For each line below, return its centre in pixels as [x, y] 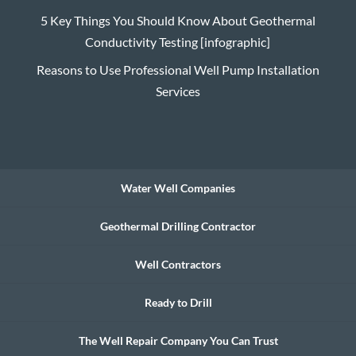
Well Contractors [178, 264]
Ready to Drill [178, 302]
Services [178, 91]
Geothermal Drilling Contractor [178, 226]
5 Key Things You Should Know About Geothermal [178, 20]
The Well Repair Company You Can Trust [178, 340]
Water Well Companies [178, 188]
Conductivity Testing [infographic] [178, 41]
